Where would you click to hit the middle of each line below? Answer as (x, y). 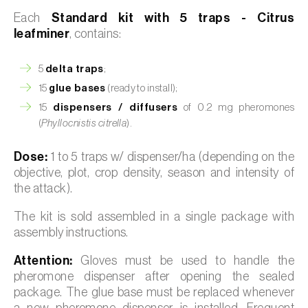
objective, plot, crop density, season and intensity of (154, 172)
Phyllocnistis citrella (84, 123)
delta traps (74, 69)
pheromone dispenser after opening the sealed (154, 276)
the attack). (43, 188)
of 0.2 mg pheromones (236, 107)
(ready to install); (142, 88)
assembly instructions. (71, 232)
